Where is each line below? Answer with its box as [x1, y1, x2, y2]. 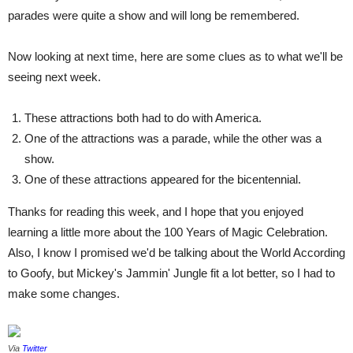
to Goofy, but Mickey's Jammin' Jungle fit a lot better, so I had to [8, 266, 335, 280]
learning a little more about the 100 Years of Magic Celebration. [8, 225, 328, 239]
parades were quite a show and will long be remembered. [8, 8, 299, 22]
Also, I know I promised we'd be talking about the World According [8, 245, 345, 259]
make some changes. [8, 286, 120, 300]
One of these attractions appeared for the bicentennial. [24, 172, 301, 186]
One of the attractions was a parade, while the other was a [24, 131, 321, 145]
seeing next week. [8, 69, 101, 84]
